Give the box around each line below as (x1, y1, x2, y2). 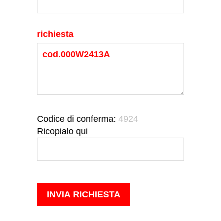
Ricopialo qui (37, 126, 88, 137)
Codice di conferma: (37, 114, 118, 124)
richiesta (37, 29, 74, 39)
